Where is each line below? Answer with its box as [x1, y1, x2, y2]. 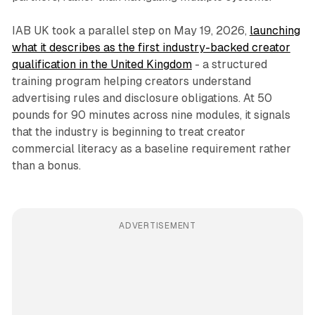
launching [249, 24, 300, 38]
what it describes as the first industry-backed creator [11, 41, 290, 55]
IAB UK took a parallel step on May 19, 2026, [11, 24, 250, 38]
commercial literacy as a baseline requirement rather [11, 142, 291, 156]
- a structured [191, 58, 267, 72]
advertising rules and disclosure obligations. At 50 [11, 91, 272, 105]
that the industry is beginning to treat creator [11, 125, 245, 139]
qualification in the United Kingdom [11, 58, 192, 72]
